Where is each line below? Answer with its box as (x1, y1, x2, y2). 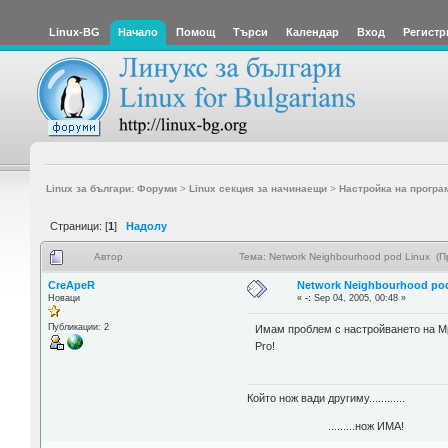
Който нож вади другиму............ (247, 391, 406, 404)
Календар (286, 26, 339, 38)
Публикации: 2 (47, 321, 109, 332)
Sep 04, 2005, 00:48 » (311, 292, 407, 303)
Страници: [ (50, 219, 108, 232)
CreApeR (47, 278, 95, 291)
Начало (118, 26, 158, 38)
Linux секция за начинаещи (188, 182, 327, 194)
